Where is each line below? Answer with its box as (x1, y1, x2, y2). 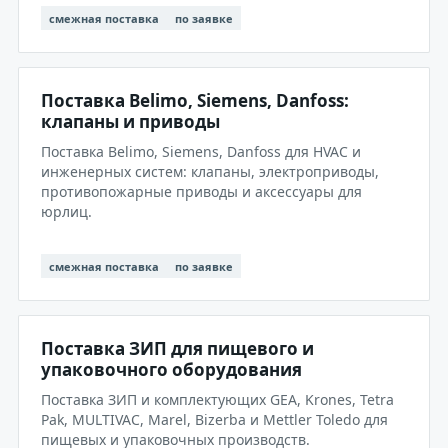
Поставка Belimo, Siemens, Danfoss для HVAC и (41, 142, 361, 161)
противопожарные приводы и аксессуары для (41, 182, 362, 201)
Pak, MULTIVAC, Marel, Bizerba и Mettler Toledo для (41, 410, 388, 429)
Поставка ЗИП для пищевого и (41, 337, 314, 360)
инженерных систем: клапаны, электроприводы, (41, 162, 379, 181)
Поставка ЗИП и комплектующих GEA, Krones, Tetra (41, 390, 394, 409)
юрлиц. (41, 202, 92, 221)
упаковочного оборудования (41, 358, 302, 381)
